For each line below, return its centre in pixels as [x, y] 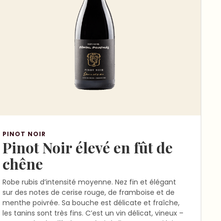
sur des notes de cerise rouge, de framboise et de [89, 192]
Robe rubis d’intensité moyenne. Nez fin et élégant [89, 182]
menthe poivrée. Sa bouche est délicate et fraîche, [91, 203]
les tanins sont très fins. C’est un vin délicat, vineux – [93, 213]
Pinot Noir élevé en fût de [88, 147]
